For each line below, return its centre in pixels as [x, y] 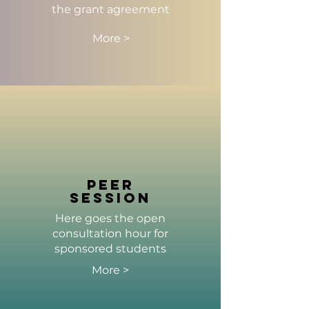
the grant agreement [111, 9]
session [110, 198]
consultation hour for [110, 233]
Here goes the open [110, 218]
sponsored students [110, 249]
